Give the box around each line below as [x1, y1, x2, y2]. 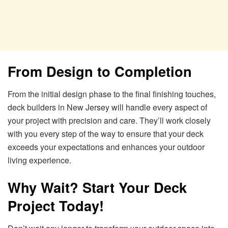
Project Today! [8, 195, 104, 216]
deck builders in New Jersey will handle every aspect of [8, 101, 207, 113]
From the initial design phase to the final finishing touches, [8, 88, 216, 100]
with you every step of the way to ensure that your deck [8, 127, 204, 139]
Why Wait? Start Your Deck [8, 177, 187, 197]
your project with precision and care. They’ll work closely [8, 114, 211, 126]
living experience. [8, 154, 71, 166]
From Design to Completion [8, 61, 192, 81]
